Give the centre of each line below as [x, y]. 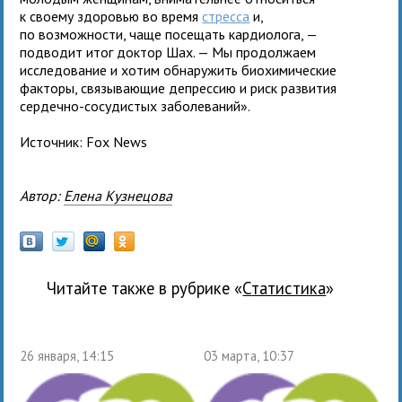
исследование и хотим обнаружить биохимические [179, 70]
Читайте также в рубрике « [145, 288]
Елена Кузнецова [118, 195]
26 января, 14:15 [67, 355]
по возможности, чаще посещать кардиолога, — [169, 34]
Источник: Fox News [84, 141]
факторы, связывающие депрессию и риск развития [179, 87]
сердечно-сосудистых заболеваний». [135, 105]
